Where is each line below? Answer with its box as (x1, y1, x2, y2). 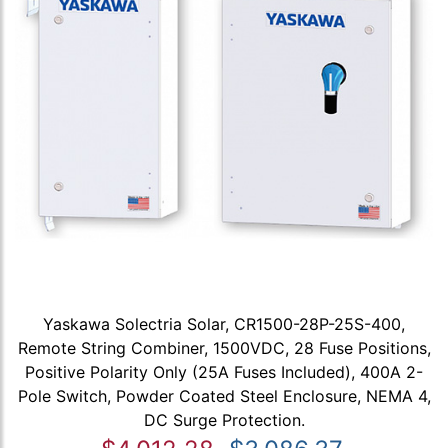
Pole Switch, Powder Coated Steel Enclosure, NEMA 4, (17, 385, 431, 406)
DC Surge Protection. (143, 409, 305, 430)
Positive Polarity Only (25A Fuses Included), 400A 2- (25, 361, 423, 382)
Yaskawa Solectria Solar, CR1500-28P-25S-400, (43, 313, 405, 334)
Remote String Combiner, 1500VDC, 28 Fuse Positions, (17, 337, 431, 358)
